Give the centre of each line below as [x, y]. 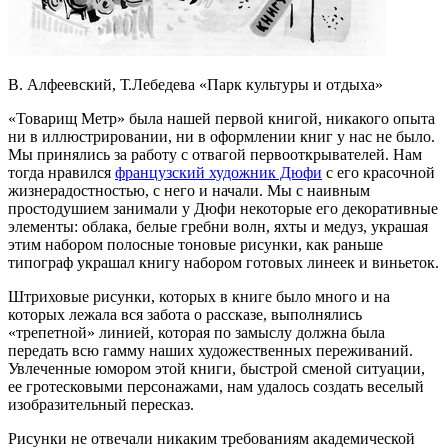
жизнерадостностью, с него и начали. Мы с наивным [189, 191]
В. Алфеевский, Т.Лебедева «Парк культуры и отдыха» [195, 85]
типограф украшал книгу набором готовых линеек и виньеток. [223, 263]
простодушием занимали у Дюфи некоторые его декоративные [223, 209]
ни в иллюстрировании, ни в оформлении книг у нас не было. [221, 137]
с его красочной [378, 173]
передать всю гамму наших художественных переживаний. [210, 351]
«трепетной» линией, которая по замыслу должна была [196, 333]
